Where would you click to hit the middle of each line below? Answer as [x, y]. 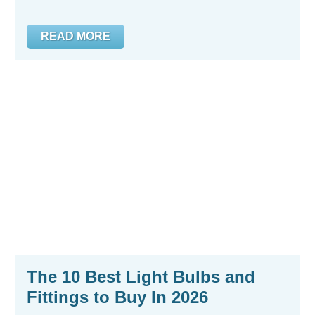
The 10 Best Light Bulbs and [141, 277]
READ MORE [76, 36]
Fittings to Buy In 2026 [117, 297]
